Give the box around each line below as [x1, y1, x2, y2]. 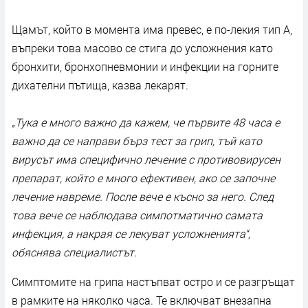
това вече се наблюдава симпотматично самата [12, 207, 263, 222]
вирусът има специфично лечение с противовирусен [12, 151, 280, 166]
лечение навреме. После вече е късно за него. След [12, 188, 274, 203]
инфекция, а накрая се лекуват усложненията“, [12, 225, 250, 241]
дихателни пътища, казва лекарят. [12, 77, 188, 92]
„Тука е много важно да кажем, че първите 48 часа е [12, 114, 280, 129]
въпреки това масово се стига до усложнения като [12, 40, 273, 55]
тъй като [214, 133, 262, 148]
